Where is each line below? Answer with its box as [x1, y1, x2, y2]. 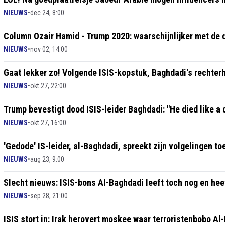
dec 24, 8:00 [30, 9, 64, 17]
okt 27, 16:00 [30, 119, 66, 127]
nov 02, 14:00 [30, 45, 68, 53]
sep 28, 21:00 [30, 192, 68, 200]
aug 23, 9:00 [30, 155, 64, 163]
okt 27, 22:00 [30, 82, 66, 90]
